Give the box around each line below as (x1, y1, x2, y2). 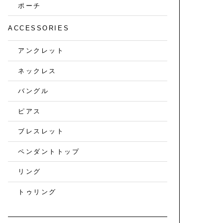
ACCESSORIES (8, 24, 70, 32)
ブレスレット (18, 127, 65, 135)
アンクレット (18, 47, 65, 55)
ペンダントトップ (18, 147, 80, 155)
